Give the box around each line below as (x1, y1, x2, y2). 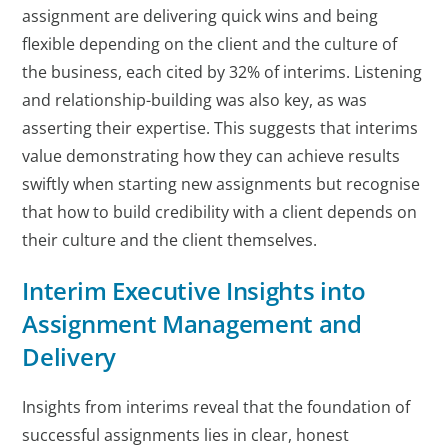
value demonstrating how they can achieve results (22, 144, 401, 167)
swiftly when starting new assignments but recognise (22, 172, 421, 195)
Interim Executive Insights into (22, 273, 367, 307)
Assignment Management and (22, 306, 362, 340)
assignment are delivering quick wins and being (22, 4, 379, 27)
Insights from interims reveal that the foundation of (22, 395, 411, 418)
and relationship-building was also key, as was (22, 88, 368, 111)
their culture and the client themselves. (22, 228, 318, 251)
